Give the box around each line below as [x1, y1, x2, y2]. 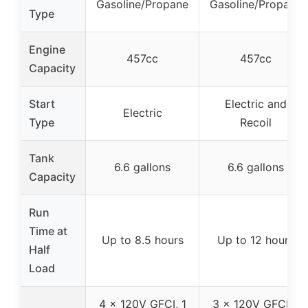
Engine [29, 43, 65, 57]
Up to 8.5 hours [101, 233, 184, 247]
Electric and [225, 97, 287, 111]
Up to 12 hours [217, 233, 294, 247]
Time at [29, 224, 67, 239]
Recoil [240, 115, 272, 130]
